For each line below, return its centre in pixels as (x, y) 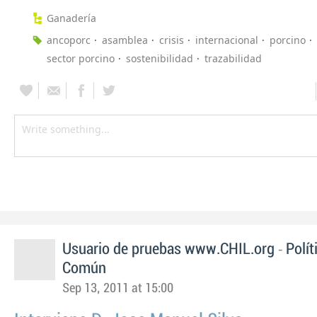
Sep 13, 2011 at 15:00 (118, 289)
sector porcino (81, 59)
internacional (227, 40)
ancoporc (69, 40)
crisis (172, 40)
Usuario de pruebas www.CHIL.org (168, 249)
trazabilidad (233, 59)
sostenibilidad (160, 59)
